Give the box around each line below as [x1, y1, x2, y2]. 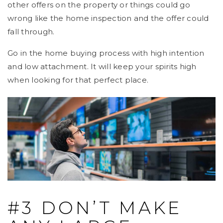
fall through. [7, 27, 55, 37]
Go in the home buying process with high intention [7, 48, 205, 58]
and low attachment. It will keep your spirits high [7, 62, 197, 72]
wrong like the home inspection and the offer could [7, 13, 209, 23]
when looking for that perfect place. [7, 75, 148, 85]
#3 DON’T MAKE [7, 197, 182, 219]
